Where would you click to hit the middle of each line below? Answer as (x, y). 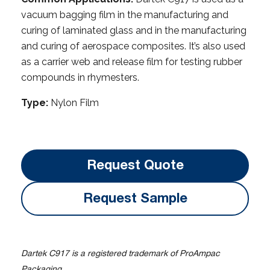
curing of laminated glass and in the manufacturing (134, 30)
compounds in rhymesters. (80, 77)
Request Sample (135, 198)
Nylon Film (74, 102)
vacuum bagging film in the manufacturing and (125, 14)
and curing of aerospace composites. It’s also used (133, 46)
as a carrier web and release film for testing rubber (132, 61)
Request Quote (135, 165)
